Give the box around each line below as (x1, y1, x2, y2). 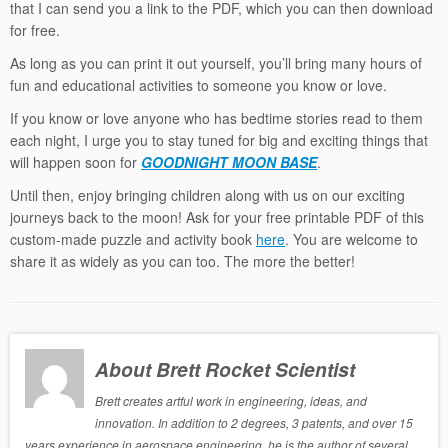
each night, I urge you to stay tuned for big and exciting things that (10, 129, 428, 150)
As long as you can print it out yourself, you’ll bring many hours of (10, 52, 422, 73)
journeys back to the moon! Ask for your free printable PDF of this (10, 206, 424, 227)
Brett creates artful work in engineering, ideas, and (95, 391, 368, 409)
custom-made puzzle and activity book (10, 228, 256, 249)
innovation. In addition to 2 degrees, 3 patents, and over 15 (95, 413, 414, 431)
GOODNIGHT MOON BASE (141, 151, 317, 172)
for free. (10, 19, 60, 40)
